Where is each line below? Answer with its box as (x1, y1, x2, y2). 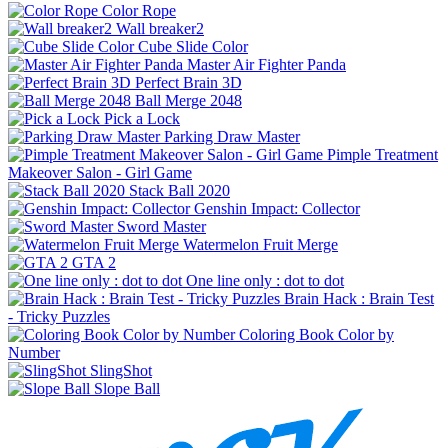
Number (8, 343, 60, 361)
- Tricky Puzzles (8, 307, 110, 325)
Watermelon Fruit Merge (183, 235, 338, 253)
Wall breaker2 (116, 19, 204, 37)
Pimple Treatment (327, 145, 438, 163)
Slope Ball (94, 379, 160, 397)
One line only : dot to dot (186, 271, 344, 289)
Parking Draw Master (164, 127, 300, 145)
